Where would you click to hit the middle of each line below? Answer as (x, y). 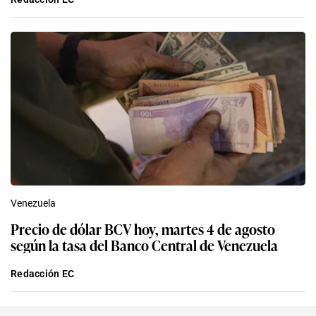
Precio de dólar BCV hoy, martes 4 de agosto (143, 229)
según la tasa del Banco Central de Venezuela (144, 245)
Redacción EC (43, 274)
